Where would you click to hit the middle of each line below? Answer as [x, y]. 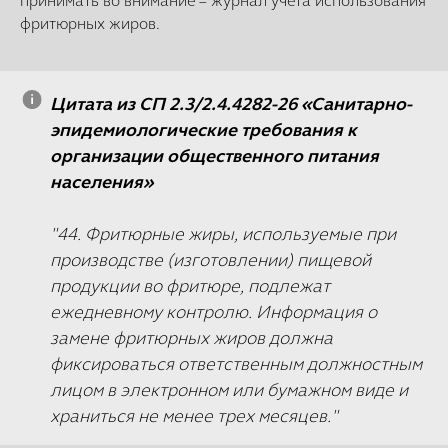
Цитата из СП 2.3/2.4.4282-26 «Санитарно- [231, 103]
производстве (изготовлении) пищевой [210, 259]
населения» [101, 181]
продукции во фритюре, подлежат [190, 285]
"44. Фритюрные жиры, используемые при [223, 233]
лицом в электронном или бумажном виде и [229, 389]
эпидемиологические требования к [203, 129]
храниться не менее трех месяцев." [194, 415]
